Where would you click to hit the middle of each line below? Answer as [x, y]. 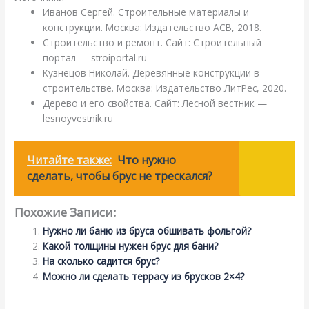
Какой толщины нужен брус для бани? [131, 246]
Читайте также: [70, 160]
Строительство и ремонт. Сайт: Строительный [152, 43]
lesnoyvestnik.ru [78, 119]
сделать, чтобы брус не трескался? [120, 176]
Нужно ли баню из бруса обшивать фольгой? [147, 231]
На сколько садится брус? [101, 261]
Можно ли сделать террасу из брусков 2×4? [144, 277]
